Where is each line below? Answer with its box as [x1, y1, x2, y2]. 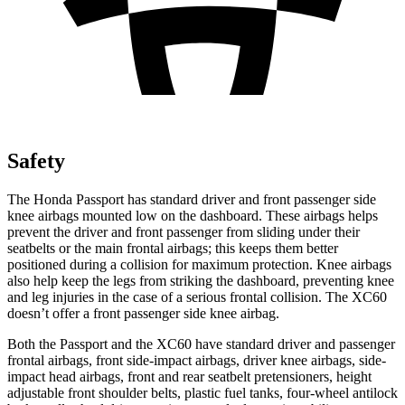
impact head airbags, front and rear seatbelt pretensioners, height [7, 368, 372, 384]
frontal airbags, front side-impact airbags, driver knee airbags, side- [7, 352, 386, 368]
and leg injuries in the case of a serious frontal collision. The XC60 [7, 288, 387, 305]
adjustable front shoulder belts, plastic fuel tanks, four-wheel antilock [7, 384, 398, 400]
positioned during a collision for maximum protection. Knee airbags [7, 256, 391, 272]
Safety [7, 148, 65, 173]
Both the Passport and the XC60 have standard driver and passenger [7, 335, 395, 352]
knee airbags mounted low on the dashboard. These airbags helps [7, 207, 378, 223]
